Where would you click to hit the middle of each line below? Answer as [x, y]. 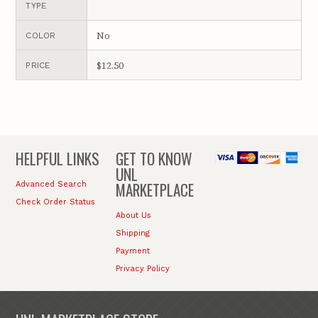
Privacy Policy [142, 269]
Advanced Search [51, 184]
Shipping [132, 233]
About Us [133, 215]
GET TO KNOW [154, 158]
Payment [132, 251]
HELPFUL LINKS [58, 158]
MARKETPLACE [154, 190]
